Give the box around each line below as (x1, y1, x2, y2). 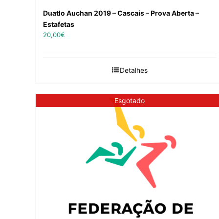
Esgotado (114, 96, 145, 105)
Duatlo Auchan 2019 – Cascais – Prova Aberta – (43, 9, 199, 18)
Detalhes (119, 66, 148, 75)
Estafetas (43, 20, 74, 29)
